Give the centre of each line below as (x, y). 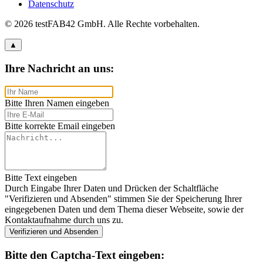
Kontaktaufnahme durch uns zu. (64, 220)
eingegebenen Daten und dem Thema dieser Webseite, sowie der (124, 210)
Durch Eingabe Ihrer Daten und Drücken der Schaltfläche (112, 188)
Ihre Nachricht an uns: (59, 68)
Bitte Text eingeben (41, 178)
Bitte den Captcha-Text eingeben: (85, 255)
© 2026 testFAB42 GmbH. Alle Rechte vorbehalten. (102, 23)
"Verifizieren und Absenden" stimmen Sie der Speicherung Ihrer (123, 199)
